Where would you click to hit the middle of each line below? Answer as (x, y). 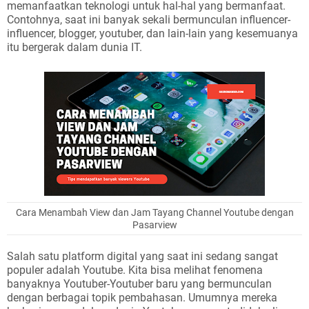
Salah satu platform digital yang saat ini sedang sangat (142, 256)
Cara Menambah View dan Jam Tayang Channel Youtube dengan (154, 212)
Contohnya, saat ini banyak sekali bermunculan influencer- (149, 20)
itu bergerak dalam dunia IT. (76, 47)
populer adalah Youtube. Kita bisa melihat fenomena (135, 270)
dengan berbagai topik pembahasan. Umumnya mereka (142, 298)
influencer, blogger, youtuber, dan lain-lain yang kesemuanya (152, 33)
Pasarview (154, 225)
